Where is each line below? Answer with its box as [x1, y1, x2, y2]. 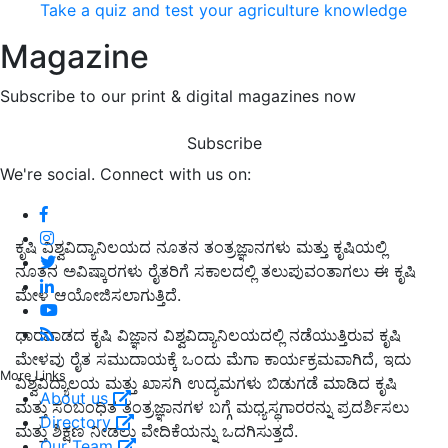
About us [40, 387, 113, 408]
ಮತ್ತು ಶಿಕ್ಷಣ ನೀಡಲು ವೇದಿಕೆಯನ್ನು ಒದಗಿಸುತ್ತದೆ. [15, 421, 298, 442]
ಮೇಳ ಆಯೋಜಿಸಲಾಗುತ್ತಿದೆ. [15, 285, 181, 306]
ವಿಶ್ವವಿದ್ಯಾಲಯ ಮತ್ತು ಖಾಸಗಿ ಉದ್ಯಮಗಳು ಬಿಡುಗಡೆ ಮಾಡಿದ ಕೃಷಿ [15, 373, 397, 394]
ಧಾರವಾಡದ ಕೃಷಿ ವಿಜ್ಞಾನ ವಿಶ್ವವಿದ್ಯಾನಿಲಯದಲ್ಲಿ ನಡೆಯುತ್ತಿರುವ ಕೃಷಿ [15, 325, 401, 346]
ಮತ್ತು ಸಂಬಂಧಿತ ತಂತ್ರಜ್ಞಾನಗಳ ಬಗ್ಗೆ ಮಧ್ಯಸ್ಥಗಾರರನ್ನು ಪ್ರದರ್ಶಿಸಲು [15, 397, 409, 418]
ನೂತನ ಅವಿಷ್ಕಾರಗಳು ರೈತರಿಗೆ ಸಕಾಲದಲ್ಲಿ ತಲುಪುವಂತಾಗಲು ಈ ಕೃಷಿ [15, 261, 416, 282]
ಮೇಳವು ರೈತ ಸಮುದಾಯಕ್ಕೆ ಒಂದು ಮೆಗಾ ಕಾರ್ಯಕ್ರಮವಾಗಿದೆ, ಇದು [15, 349, 411, 370]
